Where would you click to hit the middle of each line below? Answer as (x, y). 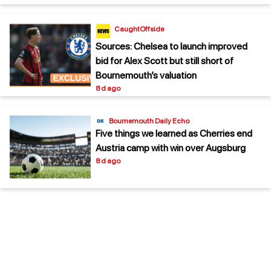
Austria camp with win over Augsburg (171, 148)
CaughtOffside (139, 29)
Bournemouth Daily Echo (149, 121)
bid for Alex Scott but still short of (165, 60)
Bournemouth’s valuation (146, 75)
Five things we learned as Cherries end (174, 133)
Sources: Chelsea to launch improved (171, 46)
